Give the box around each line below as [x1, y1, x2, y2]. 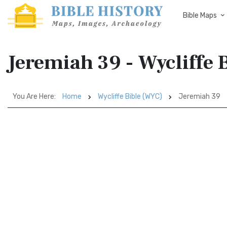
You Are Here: [13, 92, 56, 101]
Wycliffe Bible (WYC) [98, 92, 162, 101]
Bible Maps [183, 11, 217, 20]
